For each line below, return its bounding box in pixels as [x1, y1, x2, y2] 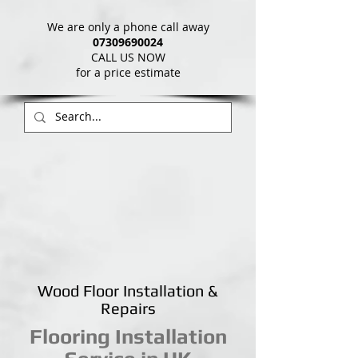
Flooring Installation [29, 324, 227, 348]
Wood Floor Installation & [38, 281, 218, 300]
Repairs [100, 299, 156, 317]
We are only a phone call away [46, 18, 209, 34]
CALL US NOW [90, 49, 165, 65]
